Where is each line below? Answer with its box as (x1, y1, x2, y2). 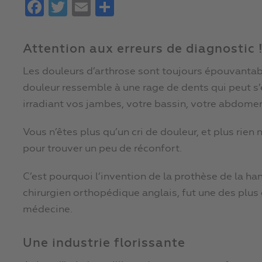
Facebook (44, 2, 92, 12)
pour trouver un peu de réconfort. (23, 144, 182, 154)
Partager (114, 2, 159, 12)
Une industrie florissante (23, 237, 185, 250)
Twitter (67, 2, 103, 12)
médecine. (23, 205, 73, 215)
